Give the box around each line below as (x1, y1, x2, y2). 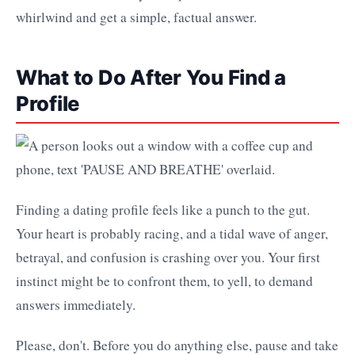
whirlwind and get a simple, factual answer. (16, 8, 257, 27)
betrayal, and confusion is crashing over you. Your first (16, 248, 320, 267)
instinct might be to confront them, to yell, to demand (16, 272, 313, 291)
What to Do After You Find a (16, 65, 287, 90)
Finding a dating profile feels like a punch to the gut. (16, 200, 310, 219)
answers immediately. (16, 296, 136, 315)
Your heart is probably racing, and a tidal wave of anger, (16, 224, 328, 243)
